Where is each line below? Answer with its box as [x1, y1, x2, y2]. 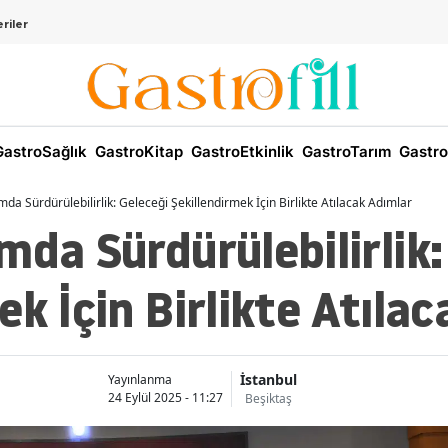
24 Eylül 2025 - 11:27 [107, 388, 223, 406]
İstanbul [239, 370, 297, 390]
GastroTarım [298, 142, 391, 162]
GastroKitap [91, 142, 183, 162]
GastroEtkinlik [187, 142, 294, 162]
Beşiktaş [244, 390, 292, 408]
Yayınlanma [107, 370, 172, 388]
